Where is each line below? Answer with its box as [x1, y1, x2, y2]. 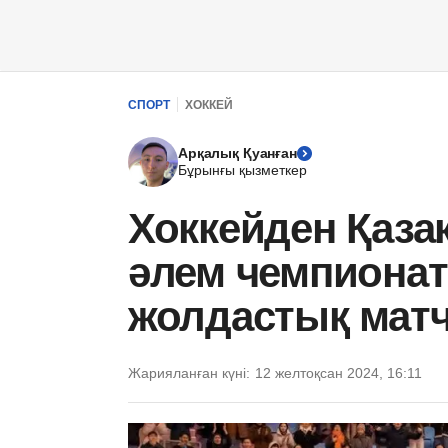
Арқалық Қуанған [178, 145, 297, 161]
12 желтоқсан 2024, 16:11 [255, 365, 422, 381]
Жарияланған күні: [128, 365, 250, 381]
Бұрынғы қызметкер [178, 162, 307, 178]
